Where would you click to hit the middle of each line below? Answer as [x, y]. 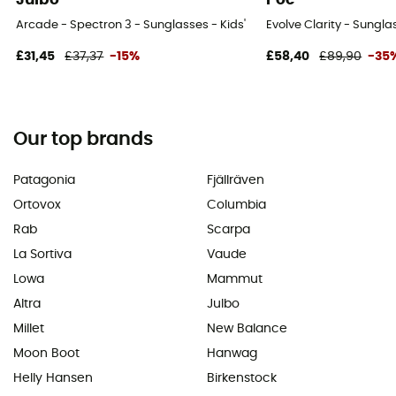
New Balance [247, 328]
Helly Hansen [53, 378]
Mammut [235, 279]
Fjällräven [236, 180]
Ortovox [37, 205]
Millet [29, 328]
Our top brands [83, 139]
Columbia [236, 205]
